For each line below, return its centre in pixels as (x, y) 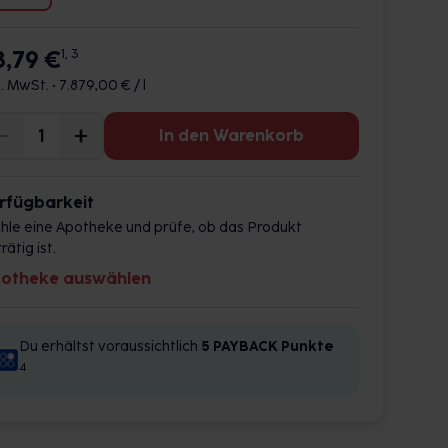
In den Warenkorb (231, 135)
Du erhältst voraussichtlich (110, 346)
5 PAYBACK (239, 346)
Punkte (307, 346)
